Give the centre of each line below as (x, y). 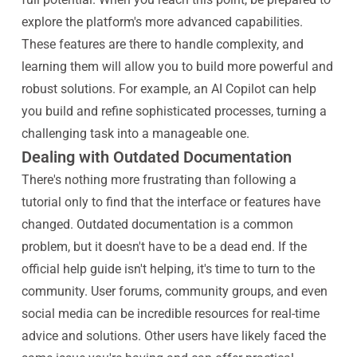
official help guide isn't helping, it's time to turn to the (168, 269)
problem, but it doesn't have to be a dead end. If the (164, 247)
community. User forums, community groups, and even (174, 291)
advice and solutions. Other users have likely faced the (173, 336)
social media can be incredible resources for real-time (170, 314)
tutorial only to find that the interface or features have (171, 202)
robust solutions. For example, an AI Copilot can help (169, 89)
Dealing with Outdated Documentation (156, 157)
